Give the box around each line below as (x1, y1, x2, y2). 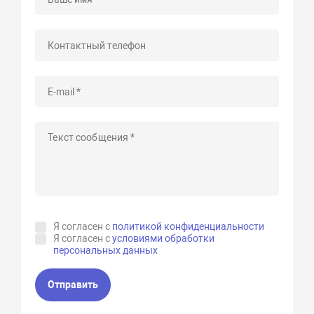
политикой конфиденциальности (112, 220, 265, 232)
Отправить (48, 278, 99, 290)
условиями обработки (112, 232, 215, 244)
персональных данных (53, 244, 158, 256)
